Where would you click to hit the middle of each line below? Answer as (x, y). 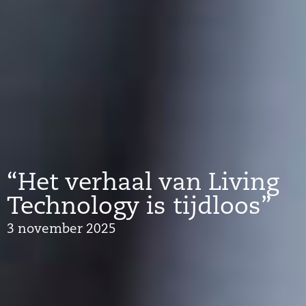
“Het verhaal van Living (143, 184)
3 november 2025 (61, 229)
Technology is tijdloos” (139, 208)
